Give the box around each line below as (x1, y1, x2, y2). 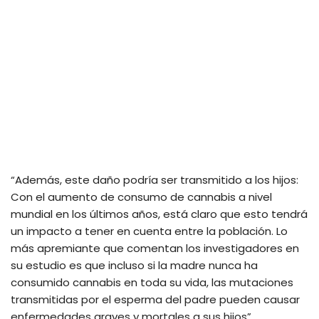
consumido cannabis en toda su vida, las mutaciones (11, 275, 293, 291)
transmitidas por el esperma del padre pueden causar (11, 292, 300, 308)
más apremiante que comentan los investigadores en (11, 241, 299, 256)
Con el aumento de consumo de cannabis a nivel (11, 189, 272, 205)
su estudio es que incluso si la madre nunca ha (11, 258, 258, 273)
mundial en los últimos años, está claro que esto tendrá (11, 206, 308, 222)
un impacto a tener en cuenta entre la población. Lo (11, 224, 288, 239)
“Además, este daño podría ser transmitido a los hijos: (11, 172, 298, 188)
